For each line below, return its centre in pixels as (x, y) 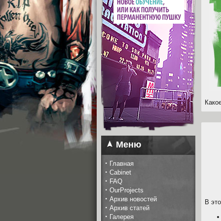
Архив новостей (133, 199)
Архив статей (129, 208)
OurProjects (127, 190)
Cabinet (120, 172)
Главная (122, 164)
